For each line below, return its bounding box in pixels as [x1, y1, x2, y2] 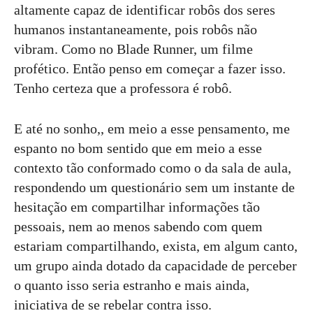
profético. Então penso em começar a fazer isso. [14, 61, 286, 77]
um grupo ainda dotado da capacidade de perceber [14, 258, 297, 274]
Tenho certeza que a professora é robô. [14, 80, 232, 96]
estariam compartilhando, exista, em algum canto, [14, 238, 298, 254]
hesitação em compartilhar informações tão [14, 199, 260, 215]
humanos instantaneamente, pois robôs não [14, 22, 257, 38]
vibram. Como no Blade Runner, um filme [14, 41, 253, 57]
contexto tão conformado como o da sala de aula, [14, 160, 291, 176]
